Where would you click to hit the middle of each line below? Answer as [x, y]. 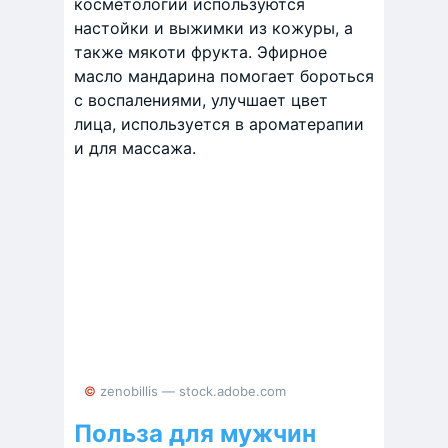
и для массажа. [135, 148]
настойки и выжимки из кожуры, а [213, 28]
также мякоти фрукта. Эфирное [200, 52]
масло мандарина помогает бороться [224, 76]
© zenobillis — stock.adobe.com [191, 391]
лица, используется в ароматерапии [219, 124]
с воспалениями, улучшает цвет [201, 100]
